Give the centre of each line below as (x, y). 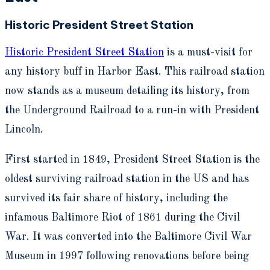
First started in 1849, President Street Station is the (132, 160)
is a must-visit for (208, 53)
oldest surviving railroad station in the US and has (127, 179)
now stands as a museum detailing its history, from (127, 91)
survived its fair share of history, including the (116, 199)
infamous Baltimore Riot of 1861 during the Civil (122, 218)
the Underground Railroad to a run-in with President (132, 111)
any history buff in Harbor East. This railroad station (135, 72)
